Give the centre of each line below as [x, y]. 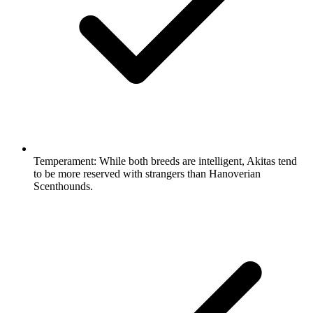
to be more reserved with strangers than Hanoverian [147, 173]
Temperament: [65, 161]
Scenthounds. [63, 186]
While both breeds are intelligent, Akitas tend [197, 161]
